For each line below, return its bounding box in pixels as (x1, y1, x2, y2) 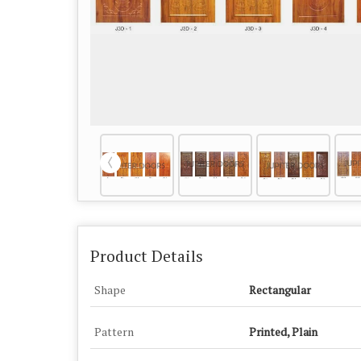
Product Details (90, 246, 203, 267)
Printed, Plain (249, 324, 317, 339)
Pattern (94, 324, 134, 339)
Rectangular (249, 282, 311, 297)
